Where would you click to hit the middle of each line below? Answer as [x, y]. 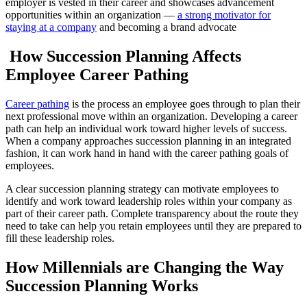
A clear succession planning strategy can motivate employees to [142, 188]
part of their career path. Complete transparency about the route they [152, 213]
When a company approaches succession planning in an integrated [148, 140]
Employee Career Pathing [97, 75]
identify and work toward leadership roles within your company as [149, 201]
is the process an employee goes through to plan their [185, 103]
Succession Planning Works [102, 285]
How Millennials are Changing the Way [145, 267]
